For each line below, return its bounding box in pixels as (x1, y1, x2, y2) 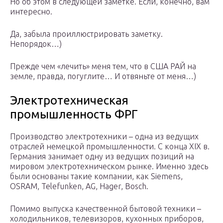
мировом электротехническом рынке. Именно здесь (10, 162, 208, 171)
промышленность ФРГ (10, 108, 138, 121)
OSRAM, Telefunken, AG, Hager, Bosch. (10, 182, 148, 191)
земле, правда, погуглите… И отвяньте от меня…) (10, 72, 196, 81)
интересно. (10, 7, 52, 16)
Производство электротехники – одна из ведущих (10, 132, 199, 141)
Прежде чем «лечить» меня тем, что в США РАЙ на (10, 62, 196, 71)
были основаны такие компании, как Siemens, (10, 172, 183, 181)
